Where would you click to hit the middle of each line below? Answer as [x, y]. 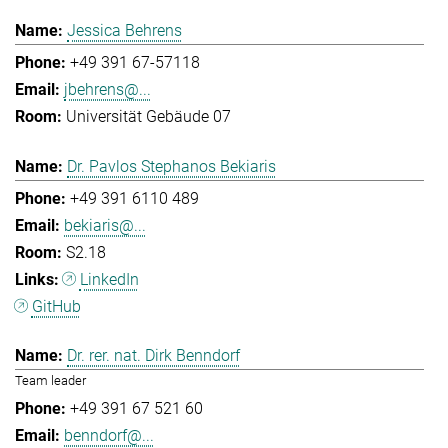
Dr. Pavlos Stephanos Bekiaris [171, 166]
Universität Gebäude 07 [148, 117]
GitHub [56, 306]
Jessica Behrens [124, 31]
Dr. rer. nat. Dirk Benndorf [153, 356]
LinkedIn [109, 279]
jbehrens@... [107, 90]
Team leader [50, 381]
